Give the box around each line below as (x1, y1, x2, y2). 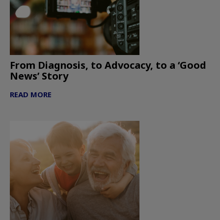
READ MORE (10, 89, 52, 100)
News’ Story (10, 69, 68, 83)
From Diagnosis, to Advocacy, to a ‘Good (10, 58, 206, 72)
